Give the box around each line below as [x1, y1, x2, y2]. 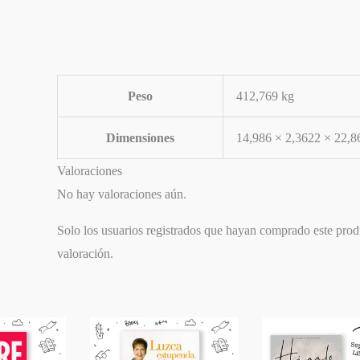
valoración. [57, 246, 114, 260]
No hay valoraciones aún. [57, 186, 187, 201]
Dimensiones [106, 130, 175, 145]
